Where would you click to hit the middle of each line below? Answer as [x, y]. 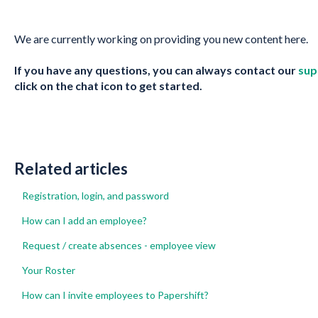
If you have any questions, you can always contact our [156, 70]
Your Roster [48, 270]
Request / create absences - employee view [119, 245]
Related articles [71, 168]
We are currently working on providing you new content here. [161, 38]
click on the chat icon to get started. [108, 86]
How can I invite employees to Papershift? [115, 295]
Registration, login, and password [95, 195]
